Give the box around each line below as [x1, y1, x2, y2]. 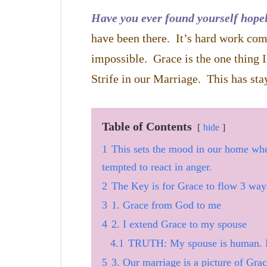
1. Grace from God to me [111, 198, 221, 211]
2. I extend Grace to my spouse [111, 218, 247, 230]
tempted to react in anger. [102, 160, 212, 173]
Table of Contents [102, 119, 192, 133]
